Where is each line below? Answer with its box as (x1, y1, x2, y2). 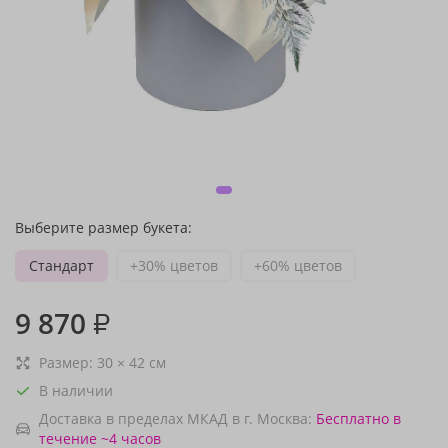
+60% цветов (254, 256, 342, 275)
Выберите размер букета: (15, 218, 192, 237)
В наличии (39, 381, 113, 400)
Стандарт (29, 256, 94, 275)
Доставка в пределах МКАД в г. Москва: (39, 409, 312, 428)
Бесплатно (316, 409, 389, 428)
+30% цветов (130, 256, 218, 275)
